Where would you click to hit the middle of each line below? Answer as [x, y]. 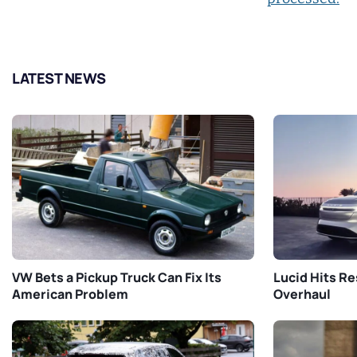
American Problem [70, 294]
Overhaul [302, 294]
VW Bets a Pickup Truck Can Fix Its [117, 278]
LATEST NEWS [59, 78]
